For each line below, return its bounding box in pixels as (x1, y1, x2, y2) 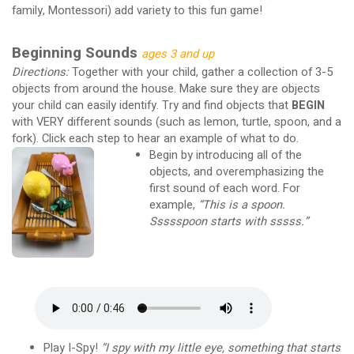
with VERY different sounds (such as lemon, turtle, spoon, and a (11, 114, 341, 131)
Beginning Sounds (11, 42, 141, 65)
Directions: (11, 64, 69, 81)
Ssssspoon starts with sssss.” (149, 213, 308, 231)
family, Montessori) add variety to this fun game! (11, 2, 262, 19)
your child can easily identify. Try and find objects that (11, 97, 292, 115)
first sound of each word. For (149, 180, 300, 198)
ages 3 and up (141, 46, 214, 63)
